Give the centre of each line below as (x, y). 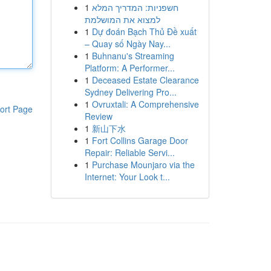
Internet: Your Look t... (127, 177)
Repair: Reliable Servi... (129, 152)
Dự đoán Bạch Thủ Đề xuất (144, 31)
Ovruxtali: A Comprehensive (145, 104)
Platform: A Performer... (129, 68)
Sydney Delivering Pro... (130, 92)
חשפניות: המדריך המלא (135, 7)
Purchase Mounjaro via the (143, 165)
